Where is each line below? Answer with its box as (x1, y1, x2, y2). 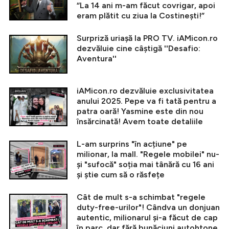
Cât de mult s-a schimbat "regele (77, 192, 205, 202)
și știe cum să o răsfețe (77, 170, 165, 180)
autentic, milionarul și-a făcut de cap (77, 213, 218, 223)
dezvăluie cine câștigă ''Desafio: (77, 43, 200, 54)
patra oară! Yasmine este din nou (77, 106, 203, 117)
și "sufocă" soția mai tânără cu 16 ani (77, 159, 214, 170)
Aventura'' (77, 54, 117, 64)
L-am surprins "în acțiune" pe (77, 139, 187, 149)
